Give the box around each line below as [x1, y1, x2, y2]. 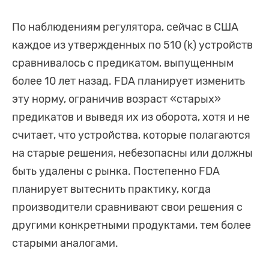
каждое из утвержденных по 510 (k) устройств [12, 38, 253, 52]
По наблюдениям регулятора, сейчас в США [12, 20, 238, 34]
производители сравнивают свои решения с [12, 201, 243, 214]
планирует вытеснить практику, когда [12, 183, 211, 196]
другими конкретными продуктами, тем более [12, 219, 251, 232]
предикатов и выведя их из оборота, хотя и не [12, 110, 250, 124]
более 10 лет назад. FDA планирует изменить [12, 74, 245, 88]
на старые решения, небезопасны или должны [12, 147, 253, 160]
